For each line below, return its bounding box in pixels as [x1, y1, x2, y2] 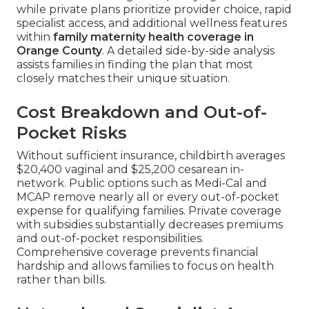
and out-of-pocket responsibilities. [17, 231, 203, 245]
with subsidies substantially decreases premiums [17, 217, 283, 231]
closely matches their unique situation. [17, 71, 230, 85]
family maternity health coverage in [53, 30, 254, 43]
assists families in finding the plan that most [17, 57, 253, 71]
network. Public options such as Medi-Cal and [17, 176, 267, 190]
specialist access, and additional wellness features [17, 16, 287, 30]
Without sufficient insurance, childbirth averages [17, 148, 285, 162]
